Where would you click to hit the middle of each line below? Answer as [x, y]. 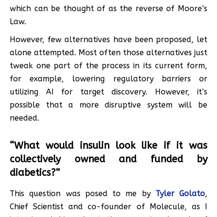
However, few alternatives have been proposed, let [108, 39]
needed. [24, 118]
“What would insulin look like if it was [108, 145]
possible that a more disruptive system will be [108, 105]
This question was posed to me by [83, 193]
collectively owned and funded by [108, 159]
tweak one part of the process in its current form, [108, 65]
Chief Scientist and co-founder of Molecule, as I [108, 206]
